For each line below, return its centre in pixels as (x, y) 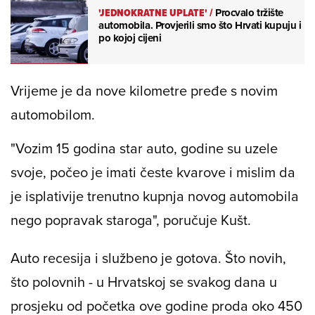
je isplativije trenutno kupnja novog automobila (155, 196)
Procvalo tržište (249, 12)
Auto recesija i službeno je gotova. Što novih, (148, 258)
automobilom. (53, 115)
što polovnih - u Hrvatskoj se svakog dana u (144, 282)
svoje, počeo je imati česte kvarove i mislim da (153, 172)
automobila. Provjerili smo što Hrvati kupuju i (200, 25)
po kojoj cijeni (130, 38)
